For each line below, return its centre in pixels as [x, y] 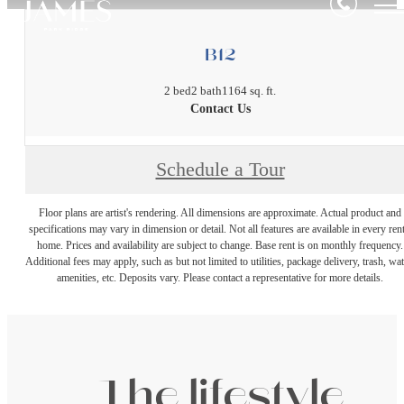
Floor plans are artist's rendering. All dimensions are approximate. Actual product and [220, 212]
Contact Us [220, 108]
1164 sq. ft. [249, 90]
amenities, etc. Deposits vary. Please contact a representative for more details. [220, 277]
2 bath [207, 90]
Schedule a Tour [220, 170]
